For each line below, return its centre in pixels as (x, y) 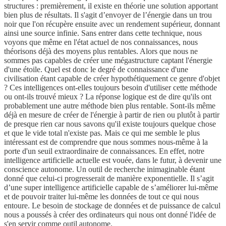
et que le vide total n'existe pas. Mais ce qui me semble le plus (102, 133)
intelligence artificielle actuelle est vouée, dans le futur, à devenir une (113, 160)
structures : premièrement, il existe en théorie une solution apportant (111, 6)
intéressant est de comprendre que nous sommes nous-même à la (106, 142)
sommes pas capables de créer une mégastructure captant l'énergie (108, 61)
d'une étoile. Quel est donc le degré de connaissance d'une (96, 70)
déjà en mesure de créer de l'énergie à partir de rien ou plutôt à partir (112, 115)
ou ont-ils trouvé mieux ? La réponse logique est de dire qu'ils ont (108, 97)
